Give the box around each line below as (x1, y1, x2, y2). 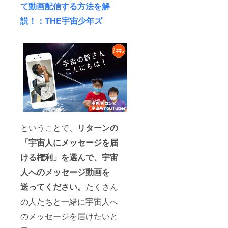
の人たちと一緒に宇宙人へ (20, 195, 118, 208)
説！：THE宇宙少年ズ (20, 14, 102, 26)
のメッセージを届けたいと (20, 210, 118, 222)
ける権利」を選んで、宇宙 (20, 151, 118, 163)
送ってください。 (20, 181, 85, 193)
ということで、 (20, 122, 77, 134)
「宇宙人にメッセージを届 (20, 136, 118, 149)
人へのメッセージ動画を (20, 166, 110, 178)
